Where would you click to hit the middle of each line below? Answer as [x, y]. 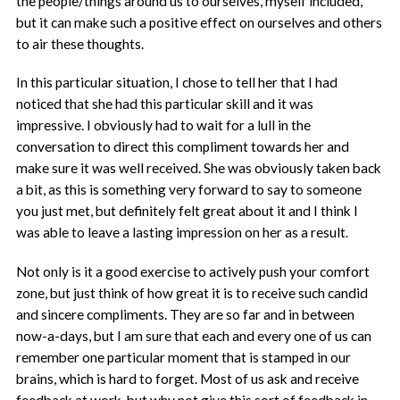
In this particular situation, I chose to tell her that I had [177, 83]
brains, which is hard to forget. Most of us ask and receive [188, 378]
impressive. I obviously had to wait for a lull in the [164, 125]
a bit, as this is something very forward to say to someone [189, 190]
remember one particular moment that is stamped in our [184, 357]
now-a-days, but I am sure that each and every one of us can [194, 335]
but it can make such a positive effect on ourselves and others [200, 22]
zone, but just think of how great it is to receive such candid [192, 292]
